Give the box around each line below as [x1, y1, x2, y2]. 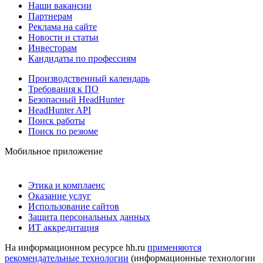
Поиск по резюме [28, 126, 98, 136]
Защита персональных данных [28, 211, 150, 222]
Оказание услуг [28, 190, 91, 201]
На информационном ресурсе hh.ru [5, 242, 147, 252]
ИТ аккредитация [28, 222, 99, 232]
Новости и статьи [28, 32, 99, 42]
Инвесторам [28, 42, 77, 53]
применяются [147, 242, 201, 252]
